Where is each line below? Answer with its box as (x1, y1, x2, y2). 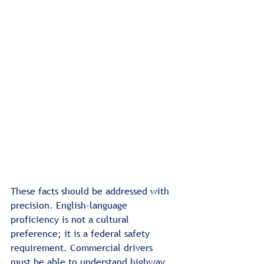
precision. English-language (11, 198, 130, 212)
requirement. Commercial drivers (11, 240, 156, 254)
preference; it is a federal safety (11, 226, 153, 240)
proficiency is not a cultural (11, 212, 132, 226)
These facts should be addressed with (11, 184, 172, 197)
